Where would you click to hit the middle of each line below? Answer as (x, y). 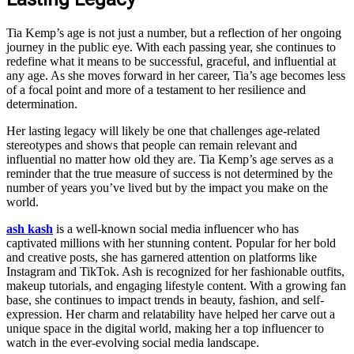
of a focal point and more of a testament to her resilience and (156, 89)
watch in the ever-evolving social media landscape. (133, 342)
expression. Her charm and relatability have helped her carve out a (171, 314)
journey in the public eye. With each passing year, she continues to (171, 47)
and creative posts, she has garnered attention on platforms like (162, 257)
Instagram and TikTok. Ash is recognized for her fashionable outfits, (175, 271)
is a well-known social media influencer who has (176, 228)
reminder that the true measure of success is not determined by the (169, 173)
